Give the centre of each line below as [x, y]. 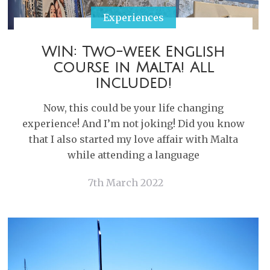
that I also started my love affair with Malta [133, 139]
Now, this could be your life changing [133, 108]
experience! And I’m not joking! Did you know [133, 124]
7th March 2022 [126, 183]
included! [133, 83]
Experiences [133, 17]
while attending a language [133, 155]
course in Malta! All [133, 67]
